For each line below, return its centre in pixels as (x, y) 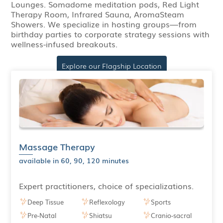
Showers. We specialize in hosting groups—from (104, 24)
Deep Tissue (46, 202)
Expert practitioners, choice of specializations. (107, 186)
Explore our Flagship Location (111, 65)
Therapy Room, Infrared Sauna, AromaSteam (98, 14)
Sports (161, 202)
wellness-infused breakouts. (64, 44)
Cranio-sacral (171, 215)
